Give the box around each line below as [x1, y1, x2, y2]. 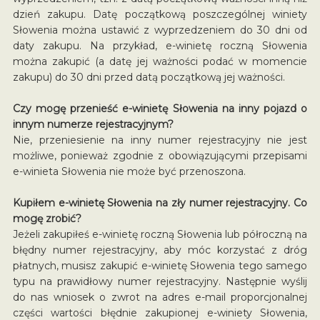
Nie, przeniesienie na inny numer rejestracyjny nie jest [12, 133, 308, 146]
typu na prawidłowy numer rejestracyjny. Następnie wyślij [12, 274, 308, 288]
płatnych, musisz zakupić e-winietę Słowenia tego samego [12, 259, 308, 272]
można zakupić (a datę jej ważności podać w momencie [12, 54, 308, 68]
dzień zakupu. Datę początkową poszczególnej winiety [12, 7, 308, 21]
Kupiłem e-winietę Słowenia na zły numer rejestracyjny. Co [12, 196, 308, 209]
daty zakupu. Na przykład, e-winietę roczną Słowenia [12, 39, 308, 52]
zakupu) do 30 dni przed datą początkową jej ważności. [12, 70, 285, 84]
